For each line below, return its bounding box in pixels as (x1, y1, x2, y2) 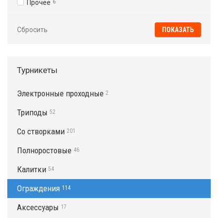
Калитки (17, 164, 46, 175)
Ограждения (17, 183, 60, 194)
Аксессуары (17, 202, 59, 213)
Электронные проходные (17, 89, 104, 99)
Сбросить (17, 26, 48, 34)
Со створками (17, 127, 65, 137)
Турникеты (17, 65, 57, 75)
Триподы (17, 108, 48, 118)
